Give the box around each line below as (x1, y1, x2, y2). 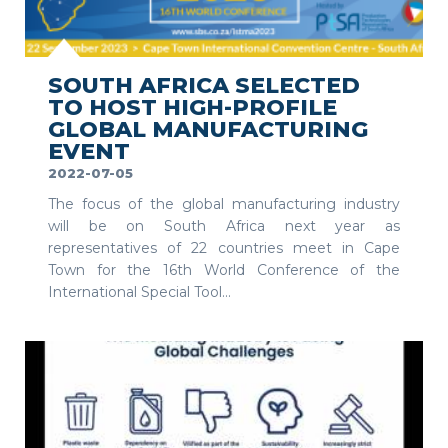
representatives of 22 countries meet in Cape (48, 239, 400, 258)
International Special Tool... (48, 283, 231, 302)
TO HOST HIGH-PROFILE (48, 94, 337, 122)
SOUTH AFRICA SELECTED (48, 72, 360, 100)
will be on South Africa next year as (48, 217, 400, 236)
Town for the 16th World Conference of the (48, 261, 400, 280)
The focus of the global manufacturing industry (48, 195, 400, 214)
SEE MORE (346, 28, 411, 43)
